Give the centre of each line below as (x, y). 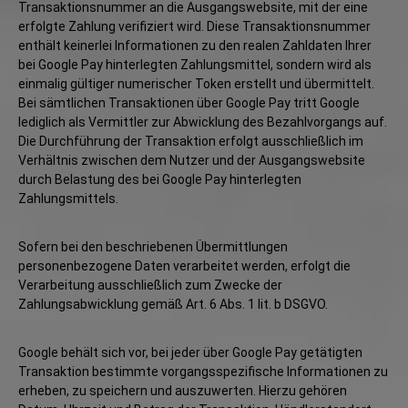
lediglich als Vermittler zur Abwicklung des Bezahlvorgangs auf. (203, 122)
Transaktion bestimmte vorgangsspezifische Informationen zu (203, 372)
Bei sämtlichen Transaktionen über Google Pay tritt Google (189, 103)
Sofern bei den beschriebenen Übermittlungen (153, 247)
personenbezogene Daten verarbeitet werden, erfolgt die (184, 266)
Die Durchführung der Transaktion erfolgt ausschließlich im (191, 141)
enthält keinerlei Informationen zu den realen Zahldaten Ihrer (195, 46)
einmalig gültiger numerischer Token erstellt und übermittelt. (196, 84)
